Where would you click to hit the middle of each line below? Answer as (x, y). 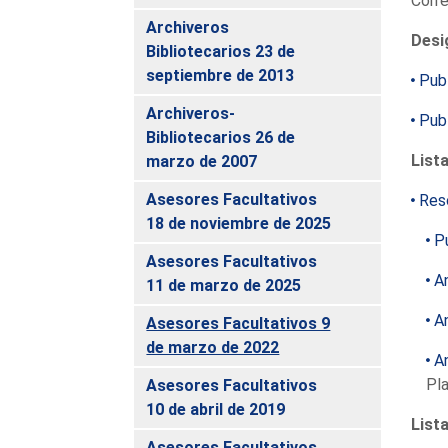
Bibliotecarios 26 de (221, 137)
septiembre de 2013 (220, 75)
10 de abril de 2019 (216, 409)
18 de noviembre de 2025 (239, 223)
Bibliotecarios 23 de (221, 51)
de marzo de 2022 (213, 347)
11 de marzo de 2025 (224, 285)
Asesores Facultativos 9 (238, 323)
